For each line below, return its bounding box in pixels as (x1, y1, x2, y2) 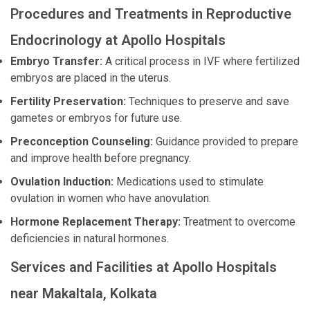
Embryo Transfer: (10, 55, 102, 68)
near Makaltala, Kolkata (10, 285, 157, 302)
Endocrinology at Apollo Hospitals (10, 32, 226, 48)
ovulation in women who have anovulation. (10, 192, 211, 205)
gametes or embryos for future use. (10, 111, 182, 125)
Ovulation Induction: (10, 175, 113, 188)
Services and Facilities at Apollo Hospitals (10, 259, 277, 275)
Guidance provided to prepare (153, 135, 298, 148)
